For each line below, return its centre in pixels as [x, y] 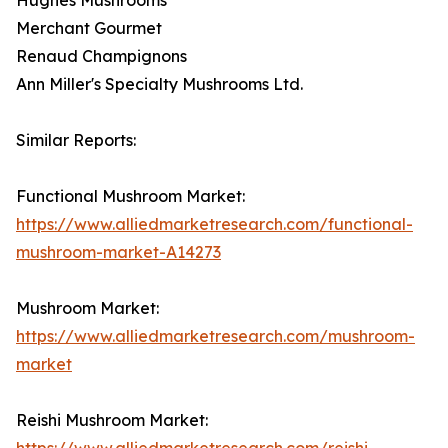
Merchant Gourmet [89, 27]
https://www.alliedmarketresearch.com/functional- [214, 223]
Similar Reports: [76, 139]
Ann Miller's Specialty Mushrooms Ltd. [159, 83]
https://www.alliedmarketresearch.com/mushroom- [215, 335]
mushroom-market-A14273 [118, 251]
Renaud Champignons [101, 55]
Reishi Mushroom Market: [112, 419]
